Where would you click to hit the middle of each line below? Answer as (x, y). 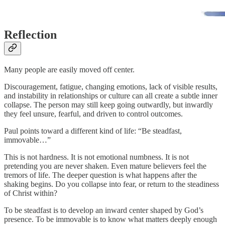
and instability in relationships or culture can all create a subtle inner (111, 96)
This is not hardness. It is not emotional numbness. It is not (96, 157)
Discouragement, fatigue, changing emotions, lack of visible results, (111, 87)
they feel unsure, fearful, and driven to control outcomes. (93, 114)
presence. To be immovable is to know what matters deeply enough (110, 219)
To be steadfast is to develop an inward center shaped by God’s (104, 210)
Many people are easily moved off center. (69, 70)
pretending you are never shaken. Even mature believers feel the (105, 166)
